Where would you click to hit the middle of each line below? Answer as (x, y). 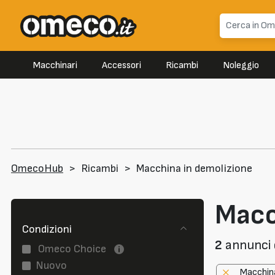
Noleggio (241, 66)
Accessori (122, 66)
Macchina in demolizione (194, 169)
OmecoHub (37, 169)
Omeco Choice (72, 249)
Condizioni (47, 230)
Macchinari (55, 66)
